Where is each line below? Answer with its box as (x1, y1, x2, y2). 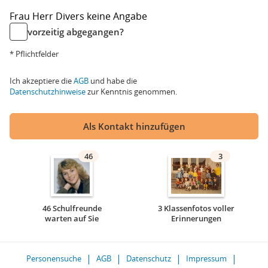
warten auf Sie (45, 213, 99, 224)
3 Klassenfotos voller (158, 203, 234, 214)
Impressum (186, 253, 227, 264)
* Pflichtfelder (10, 48, 59, 59)
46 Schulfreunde (42, 203, 102, 214)
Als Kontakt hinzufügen (83, 120, 185, 132)
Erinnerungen (171, 213, 221, 224)
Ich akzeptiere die (10, 75, 74, 86)
